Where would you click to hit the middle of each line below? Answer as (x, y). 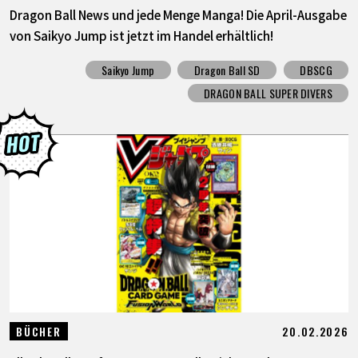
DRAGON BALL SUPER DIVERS (268, 93)
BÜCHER (39, 332)
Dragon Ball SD (227, 70)
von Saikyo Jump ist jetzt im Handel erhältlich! (141, 36)
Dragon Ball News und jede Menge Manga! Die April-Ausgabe (178, 15)
